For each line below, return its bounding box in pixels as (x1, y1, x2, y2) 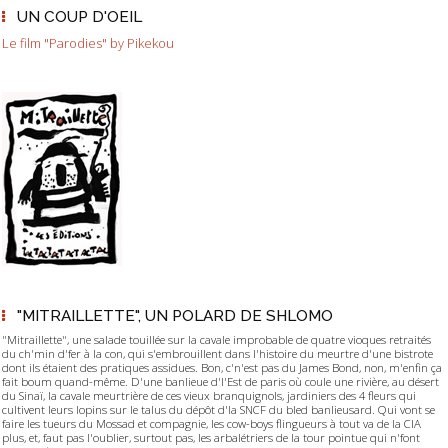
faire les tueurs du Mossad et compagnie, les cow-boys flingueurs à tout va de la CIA (2, 416, 421, 432)
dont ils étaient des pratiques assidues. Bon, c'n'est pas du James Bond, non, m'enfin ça (2, 360, 442, 376)
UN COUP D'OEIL (16, 6, 142, 26)
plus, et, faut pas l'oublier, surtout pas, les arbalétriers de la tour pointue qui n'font (2, 430, 420, 446)
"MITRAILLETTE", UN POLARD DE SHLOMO (16, 306, 333, 326)
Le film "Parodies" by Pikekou (2, 34, 174, 53)
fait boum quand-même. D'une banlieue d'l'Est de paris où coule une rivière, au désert (2, 374, 439, 390)
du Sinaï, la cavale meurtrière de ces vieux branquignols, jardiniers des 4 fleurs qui (2, 388, 416, 404)
